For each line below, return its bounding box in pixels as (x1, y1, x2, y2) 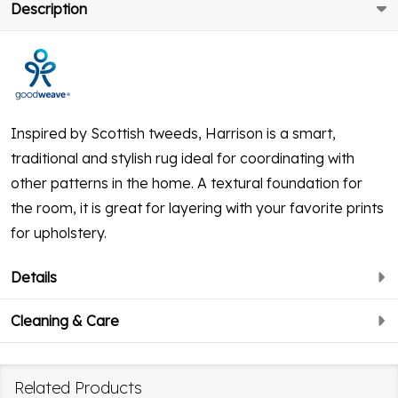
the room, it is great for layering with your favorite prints (11, 198, 384, 217)
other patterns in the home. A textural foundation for (11, 173, 362, 192)
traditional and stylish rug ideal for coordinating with (11, 148, 354, 167)
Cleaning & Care (11, 311, 119, 330)
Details (11, 267, 57, 286)
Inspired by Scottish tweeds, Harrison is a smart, (11, 123, 336, 142)
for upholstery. (11, 223, 107, 242)
